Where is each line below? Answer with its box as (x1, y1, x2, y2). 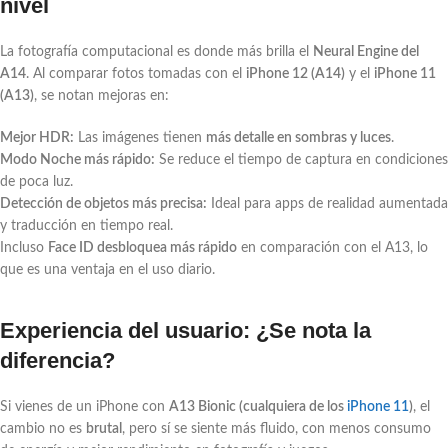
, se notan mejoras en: (34, 88, 169, 103)
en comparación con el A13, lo (237, 240, 428, 255)
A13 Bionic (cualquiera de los (169, 399, 347, 414)
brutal (86, 421, 122, 436)
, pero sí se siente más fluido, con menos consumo (122, 421, 431, 436)
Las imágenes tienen (74, 130, 206, 145)
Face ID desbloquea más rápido (48, 240, 237, 255)
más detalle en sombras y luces (206, 130, 391, 145)
